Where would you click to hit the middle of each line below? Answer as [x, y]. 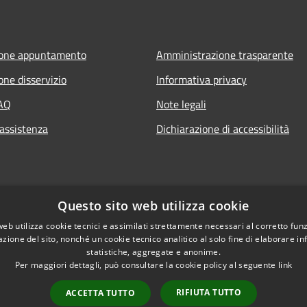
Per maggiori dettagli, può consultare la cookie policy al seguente [146, 265]
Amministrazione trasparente [225, 54]
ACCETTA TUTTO [100, 293]
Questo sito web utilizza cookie [153, 206]
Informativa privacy [201, 79]
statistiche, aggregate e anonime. [153, 252]
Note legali [181, 104]
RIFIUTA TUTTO [209, 292]
